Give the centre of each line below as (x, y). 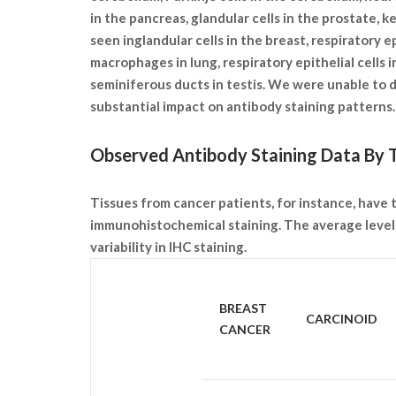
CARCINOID (342, 319)
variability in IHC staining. (168, 247)
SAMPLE (133, 308)
